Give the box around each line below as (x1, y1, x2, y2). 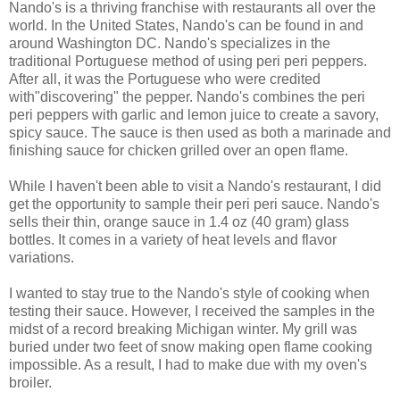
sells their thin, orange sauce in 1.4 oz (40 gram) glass (9, 213, 349, 229)
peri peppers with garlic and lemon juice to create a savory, (9, 106, 379, 122)
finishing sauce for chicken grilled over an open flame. (9, 142, 348, 158)
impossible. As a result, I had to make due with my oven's (9, 356, 367, 372)
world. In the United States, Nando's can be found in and (9, 17, 363, 33)
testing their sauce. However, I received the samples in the (9, 303, 375, 319)
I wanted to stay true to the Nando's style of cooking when (9, 285, 370, 301)
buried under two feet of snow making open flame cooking (9, 338, 372, 354)
